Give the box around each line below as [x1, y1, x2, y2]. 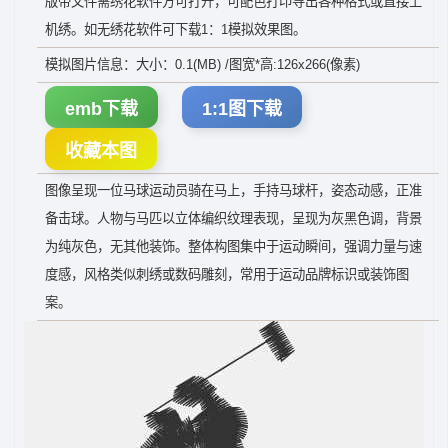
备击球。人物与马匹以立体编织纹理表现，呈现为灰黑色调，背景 [45, 211, 422, 226]
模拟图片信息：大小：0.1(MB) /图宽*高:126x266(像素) [45, 57, 360, 72]
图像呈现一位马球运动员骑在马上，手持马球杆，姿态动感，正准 [45, 183, 422, 198]
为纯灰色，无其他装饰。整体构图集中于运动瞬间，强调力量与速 [45, 239, 422, 254]
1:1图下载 [202, 99, 282, 119]
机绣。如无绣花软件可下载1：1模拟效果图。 [45, 22, 306, 37]
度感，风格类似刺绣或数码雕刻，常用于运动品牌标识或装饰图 [45, 267, 409, 282]
